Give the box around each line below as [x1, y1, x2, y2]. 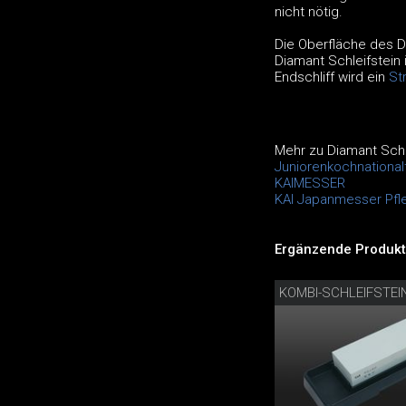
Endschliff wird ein [274, 68, 389, 85]
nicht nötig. [274, 3, 343, 20]
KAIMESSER [274, 174, 345, 191]
